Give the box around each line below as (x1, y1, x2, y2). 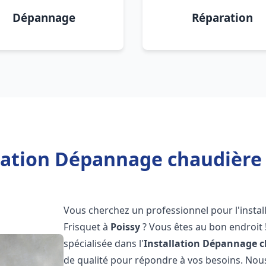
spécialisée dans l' (64, 237, 144, 250)
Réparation (191, 10, 253, 25)
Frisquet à (64, 220, 111, 233)
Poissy (110, 220, 141, 233)
